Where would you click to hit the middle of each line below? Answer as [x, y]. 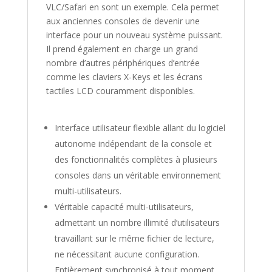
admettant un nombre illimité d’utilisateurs [137, 222]
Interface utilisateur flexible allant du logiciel [140, 127]
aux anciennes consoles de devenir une [123, 21]
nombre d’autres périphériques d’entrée [123, 63]
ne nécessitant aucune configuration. [127, 254]
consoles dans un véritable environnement [138, 175]
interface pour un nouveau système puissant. [134, 35]
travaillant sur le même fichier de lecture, [134, 238]
